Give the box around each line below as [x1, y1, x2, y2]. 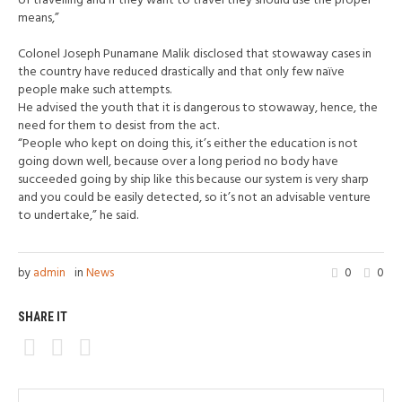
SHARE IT [18, 309, 67, 324]
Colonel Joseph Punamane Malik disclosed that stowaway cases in [18, 43, 371, 65]
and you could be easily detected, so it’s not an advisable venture [18, 187, 371, 208]
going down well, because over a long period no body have [18, 151, 338, 172]
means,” [18, 7, 59, 29]
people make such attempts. [18, 79, 171, 100]
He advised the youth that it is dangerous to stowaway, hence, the [18, 97, 378, 118]
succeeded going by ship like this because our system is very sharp [18, 169, 369, 190]
